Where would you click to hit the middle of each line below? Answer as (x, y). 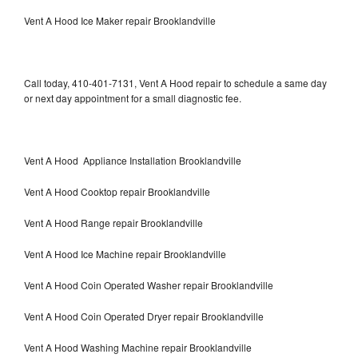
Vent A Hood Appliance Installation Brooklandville (133, 160)
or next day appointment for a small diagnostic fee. (133, 97)
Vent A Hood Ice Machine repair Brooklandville (125, 253)
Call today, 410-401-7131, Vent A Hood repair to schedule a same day (175, 82)
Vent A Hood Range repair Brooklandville (113, 222)
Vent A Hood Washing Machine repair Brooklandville (138, 347)
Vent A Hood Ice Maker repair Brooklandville (120, 20)
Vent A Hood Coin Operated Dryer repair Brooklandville (144, 316)
